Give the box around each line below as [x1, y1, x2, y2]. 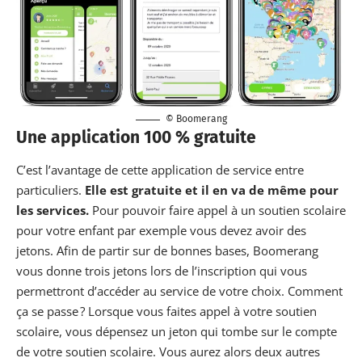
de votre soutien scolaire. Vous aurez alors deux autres [16, 343, 320, 360]
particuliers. [16, 181, 85, 198]
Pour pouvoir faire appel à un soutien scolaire [92, 201, 346, 218]
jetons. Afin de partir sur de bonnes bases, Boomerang [16, 242, 318, 259]
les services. [16, 201, 92, 218]
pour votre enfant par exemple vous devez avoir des [16, 221, 306, 238]
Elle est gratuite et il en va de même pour [85, 181, 339, 198]
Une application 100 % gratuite [16, 127, 256, 149]
